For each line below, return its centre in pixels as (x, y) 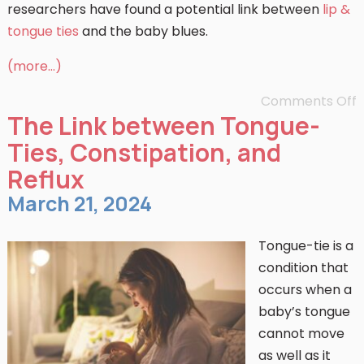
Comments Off (309, 101)
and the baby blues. (143, 31)
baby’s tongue (304, 312)
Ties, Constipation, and (144, 152)
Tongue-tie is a (305, 246)
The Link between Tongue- (163, 126)
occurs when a (305, 290)
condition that (303, 268)
